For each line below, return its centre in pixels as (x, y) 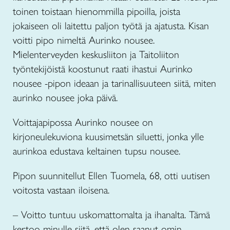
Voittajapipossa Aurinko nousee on (83, 122)
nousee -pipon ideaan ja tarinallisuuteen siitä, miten (114, 83)
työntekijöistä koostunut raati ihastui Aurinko (103, 69)
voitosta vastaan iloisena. (61, 190)
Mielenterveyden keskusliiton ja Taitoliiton (96, 54)
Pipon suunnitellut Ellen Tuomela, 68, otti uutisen (111, 176)
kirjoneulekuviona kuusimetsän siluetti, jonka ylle (108, 137)
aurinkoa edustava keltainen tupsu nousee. (97, 151)
